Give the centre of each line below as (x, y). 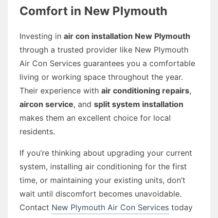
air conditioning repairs (145, 90)
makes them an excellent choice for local (95, 118)
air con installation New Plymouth (127, 36)
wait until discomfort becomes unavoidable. (100, 193)
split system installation (139, 104)
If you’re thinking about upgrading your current (106, 153)
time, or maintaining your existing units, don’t (102, 180)
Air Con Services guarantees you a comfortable (107, 63)
